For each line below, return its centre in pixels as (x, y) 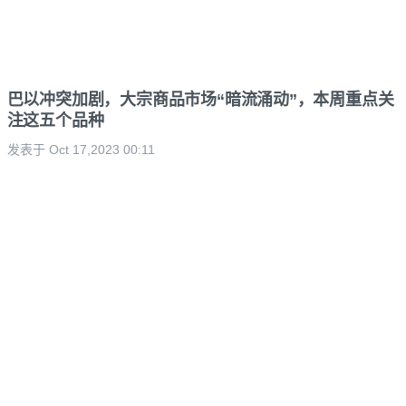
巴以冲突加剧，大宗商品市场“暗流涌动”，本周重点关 (200, 100)
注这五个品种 (55, 121)
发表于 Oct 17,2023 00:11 (81, 150)
